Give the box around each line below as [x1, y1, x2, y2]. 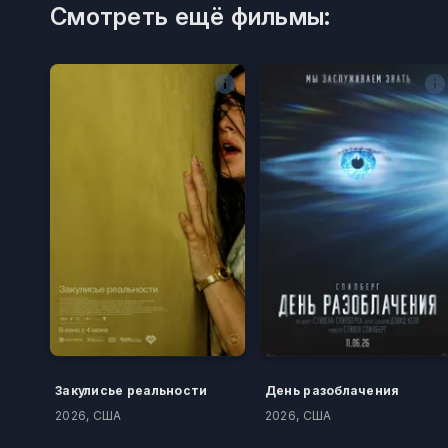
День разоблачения [264, 383, 400, 399]
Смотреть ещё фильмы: [50, 2, 331, 31]
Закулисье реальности [55, 383, 208, 399]
